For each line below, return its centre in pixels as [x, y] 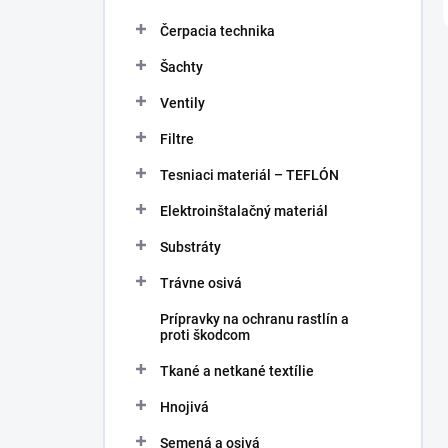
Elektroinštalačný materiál [244, 211]
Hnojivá [184, 407]
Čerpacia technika [217, 31]
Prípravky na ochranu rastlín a [254, 319]
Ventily [182, 103]
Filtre [177, 139]
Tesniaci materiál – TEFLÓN [249, 175]
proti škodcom [205, 335]
